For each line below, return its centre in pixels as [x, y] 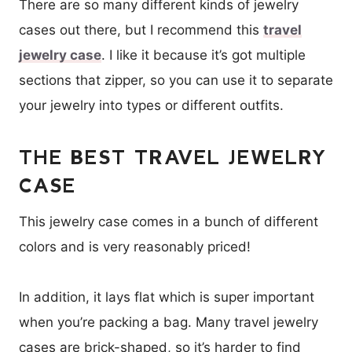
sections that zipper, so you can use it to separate [176, 81]
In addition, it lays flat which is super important [167, 297]
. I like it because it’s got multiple [203, 55]
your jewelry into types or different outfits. [151, 106]
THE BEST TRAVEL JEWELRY [173, 157]
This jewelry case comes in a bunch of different [169, 222]
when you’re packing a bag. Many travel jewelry [169, 323]
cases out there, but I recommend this [141, 30]
